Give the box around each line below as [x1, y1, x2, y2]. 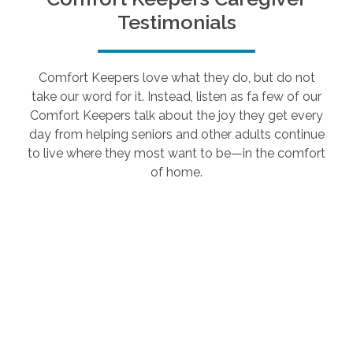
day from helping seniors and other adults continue [28, 126, 325, 142]
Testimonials [117, 9, 236, 34]
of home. [150, 164, 203, 180]
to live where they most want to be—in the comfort [28, 145, 325, 161]
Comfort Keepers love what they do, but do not [38, 69, 315, 85]
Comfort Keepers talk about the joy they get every [30, 107, 323, 123]
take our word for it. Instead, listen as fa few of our [32, 88, 321, 104]
